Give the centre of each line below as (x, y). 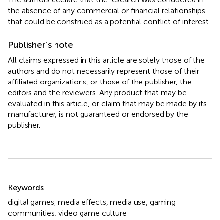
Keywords (26, 187)
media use (128, 202)
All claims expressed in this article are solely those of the (106, 60)
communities (31, 213)
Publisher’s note (41, 44)
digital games (31, 202)
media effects (82, 202)
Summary (33, 181)
